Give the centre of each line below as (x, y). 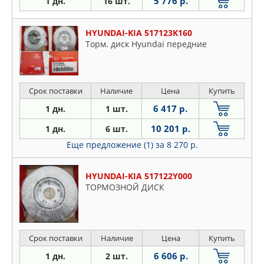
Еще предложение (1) (111, 145)
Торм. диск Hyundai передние (146, 44)
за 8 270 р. (176, 145)
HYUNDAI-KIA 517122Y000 (139, 176)
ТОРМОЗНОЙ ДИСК (125, 187)
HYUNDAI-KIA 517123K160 (139, 33)
